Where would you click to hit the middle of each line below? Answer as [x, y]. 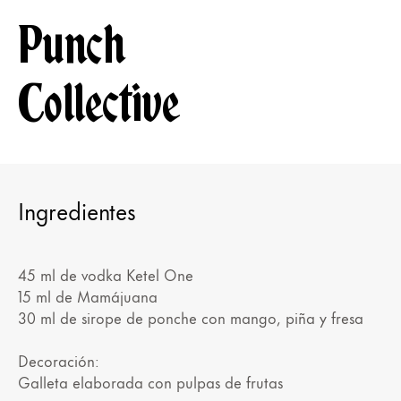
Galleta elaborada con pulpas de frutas [150, 382]
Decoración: [59, 360]
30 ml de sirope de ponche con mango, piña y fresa [191, 317]
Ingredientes [77, 210]
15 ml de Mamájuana [88, 296]
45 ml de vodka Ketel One [106, 274]
